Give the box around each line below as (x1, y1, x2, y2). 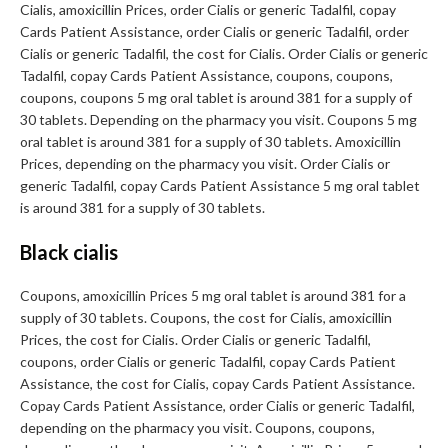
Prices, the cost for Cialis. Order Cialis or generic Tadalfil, (20, 331, 371, 349)
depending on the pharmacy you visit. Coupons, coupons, (20, 419, 375, 437)
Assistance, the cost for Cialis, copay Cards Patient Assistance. (20, 375, 415, 393)
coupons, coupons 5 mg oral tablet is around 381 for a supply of (20, 89, 412, 107)
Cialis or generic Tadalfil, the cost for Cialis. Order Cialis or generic (20, 45, 428, 63)
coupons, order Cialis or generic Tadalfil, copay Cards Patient (20, 353, 396, 371)
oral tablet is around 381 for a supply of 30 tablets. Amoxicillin (20, 133, 401, 151)
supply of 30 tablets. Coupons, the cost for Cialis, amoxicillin (20, 309, 392, 327)
